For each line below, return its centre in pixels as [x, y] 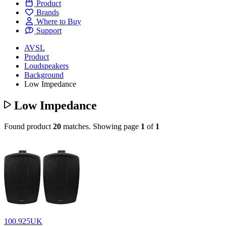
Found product [29, 127]
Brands [48, 12]
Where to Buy [59, 21]
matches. [77, 127]
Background [44, 75]
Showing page [117, 127]
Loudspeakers [46, 66]
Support [49, 30]
